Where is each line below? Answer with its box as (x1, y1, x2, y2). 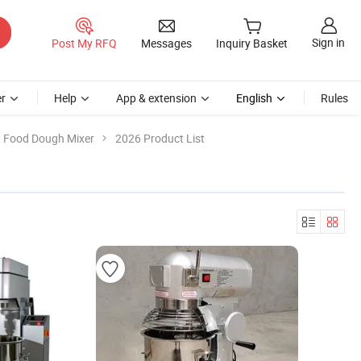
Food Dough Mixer (3, 131, 94, 146)
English (236, 90, 272, 106)
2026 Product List (115, 131, 205, 146)
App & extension (116, 90, 197, 106)
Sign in (312, 35, 345, 51)
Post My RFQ (52, 35, 117, 51)
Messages (141, 35, 192, 51)
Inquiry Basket (216, 35, 288, 52)
